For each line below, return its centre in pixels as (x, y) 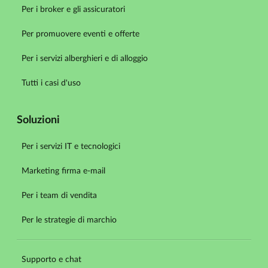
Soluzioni (38, 120)
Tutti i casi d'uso (51, 83)
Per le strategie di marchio (69, 220)
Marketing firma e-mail (63, 171)
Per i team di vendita (59, 196)
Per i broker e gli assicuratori (73, 10)
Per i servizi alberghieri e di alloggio (85, 59)
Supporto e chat (51, 260)
